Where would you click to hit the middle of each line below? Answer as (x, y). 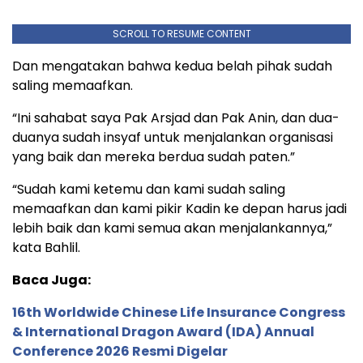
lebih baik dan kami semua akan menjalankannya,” (172, 228)
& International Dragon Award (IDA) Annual (163, 332)
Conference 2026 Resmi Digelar (120, 352)
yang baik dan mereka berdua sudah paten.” (154, 157)
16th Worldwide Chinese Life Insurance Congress (179, 313)
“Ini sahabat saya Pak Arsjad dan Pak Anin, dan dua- (176, 118)
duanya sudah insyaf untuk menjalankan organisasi (173, 138)
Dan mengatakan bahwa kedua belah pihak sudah (172, 66)
